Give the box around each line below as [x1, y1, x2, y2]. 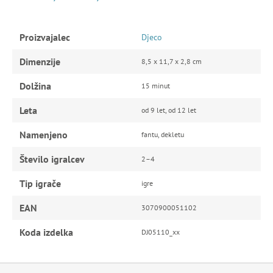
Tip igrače [19, 177, 61, 190]
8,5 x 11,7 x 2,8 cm [141, 56, 202, 66]
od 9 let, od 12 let [141, 105, 196, 115]
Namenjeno [19, 128, 68, 141]
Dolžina [19, 79, 51, 92]
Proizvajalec [19, 30, 70, 43]
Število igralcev [19, 152, 85, 165]
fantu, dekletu [141, 129, 184, 139]
